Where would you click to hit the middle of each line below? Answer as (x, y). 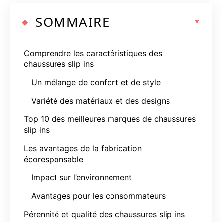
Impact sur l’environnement (82, 177)
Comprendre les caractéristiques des (93, 53)
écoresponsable (54, 159)
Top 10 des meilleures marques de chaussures (110, 119)
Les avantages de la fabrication (83, 148)
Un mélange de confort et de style (96, 82)
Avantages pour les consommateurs (98, 195)
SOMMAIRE (72, 22)
